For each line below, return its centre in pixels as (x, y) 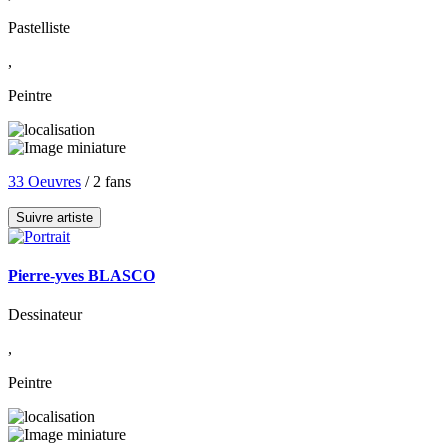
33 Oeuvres (44, 181)
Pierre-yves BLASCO (81, 276)
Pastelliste (39, 27)
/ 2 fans (106, 181)
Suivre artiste (54, 217)
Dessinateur (45, 315)
